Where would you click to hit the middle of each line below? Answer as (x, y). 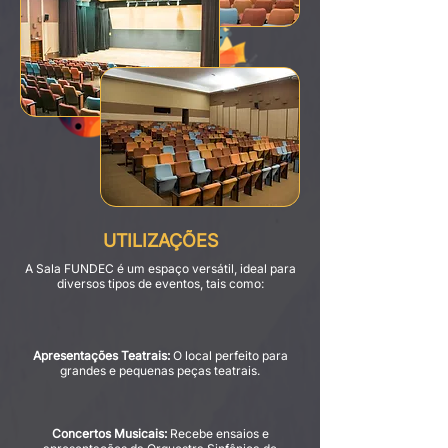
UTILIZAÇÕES (160, 240)
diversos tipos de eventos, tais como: (160, 283)
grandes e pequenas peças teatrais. (160, 370)
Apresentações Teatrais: (101, 355)
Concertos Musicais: (109, 433)
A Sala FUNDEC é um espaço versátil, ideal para (160, 268)
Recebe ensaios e (217, 433)
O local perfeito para (228, 355)
